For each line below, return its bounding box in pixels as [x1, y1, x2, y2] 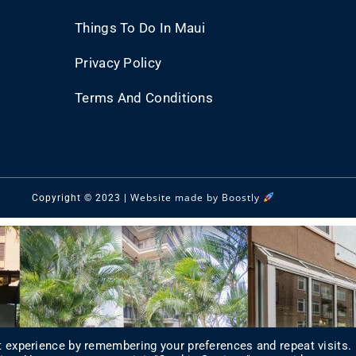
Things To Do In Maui [75, 20, 205, 36]
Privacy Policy [75, 55, 162, 71]
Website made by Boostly [130, 191, 260, 204]
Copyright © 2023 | [31, 192, 130, 203]
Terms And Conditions [75, 90, 213, 106]
